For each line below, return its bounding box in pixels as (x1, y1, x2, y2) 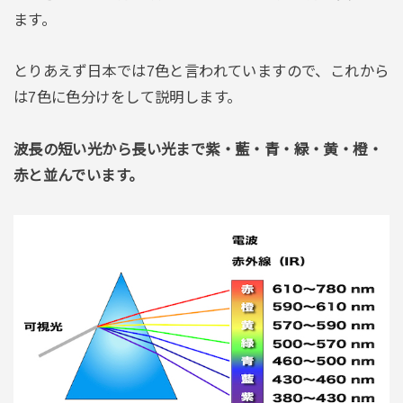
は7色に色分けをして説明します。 (13, 89, 242, 106)
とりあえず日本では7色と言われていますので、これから (13, 63, 390, 80)
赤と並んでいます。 (13, 167, 144, 184)
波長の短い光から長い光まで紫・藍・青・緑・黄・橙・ (13, 141, 383, 158)
